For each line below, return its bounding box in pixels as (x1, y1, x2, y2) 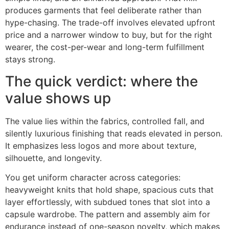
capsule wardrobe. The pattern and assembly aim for (5, 209, 210, 220)
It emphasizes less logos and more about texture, (5, 140, 196, 151)
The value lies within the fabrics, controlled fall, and (5, 116, 204, 126)
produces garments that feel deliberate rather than (5, 5, 201, 16)
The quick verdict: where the (5, 72, 198, 90)
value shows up (5, 89, 111, 107)
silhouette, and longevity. (5, 152, 102, 163)
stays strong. (5, 54, 55, 65)
